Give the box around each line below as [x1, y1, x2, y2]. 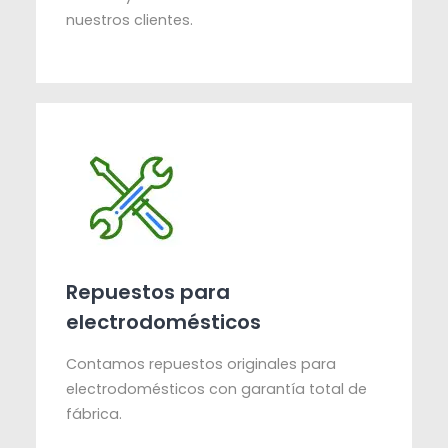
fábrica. [66, 404, 123, 425]
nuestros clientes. [66, 10, 194, 31]
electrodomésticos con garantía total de [66, 379, 368, 400]
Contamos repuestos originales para [66, 354, 337, 375]
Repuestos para [66, 278, 231, 307]
